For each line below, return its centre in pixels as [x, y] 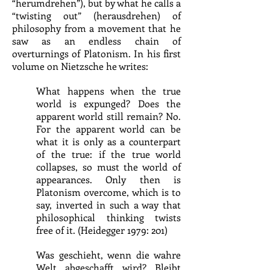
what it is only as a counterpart [108, 141]
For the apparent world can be [108, 129]
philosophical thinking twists [108, 217]
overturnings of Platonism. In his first [96, 53]
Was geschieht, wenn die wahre [108, 255]
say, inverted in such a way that [108, 205]
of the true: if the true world [108, 154]
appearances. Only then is [108, 179]
